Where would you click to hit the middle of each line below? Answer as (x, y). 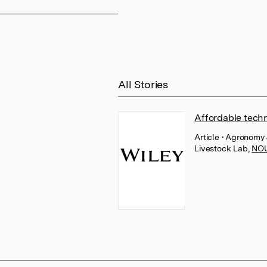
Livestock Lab (221, 148)
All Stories (143, 84)
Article (208, 137)
